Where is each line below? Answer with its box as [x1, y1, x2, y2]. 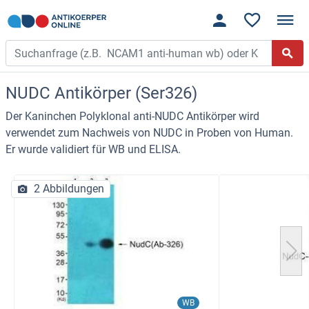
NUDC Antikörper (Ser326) [6, 83, 197, 103]
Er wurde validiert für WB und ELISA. [6, 143, 181, 157]
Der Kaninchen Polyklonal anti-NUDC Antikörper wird [6, 110, 259, 123]
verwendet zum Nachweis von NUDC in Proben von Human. [6, 126, 293, 140]
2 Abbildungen [34, 182, 104, 196]
